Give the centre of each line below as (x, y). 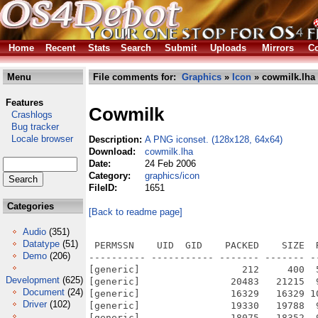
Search (136, 48)
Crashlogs (28, 115)
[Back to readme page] (136, 212)
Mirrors (278, 48)
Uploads (228, 48)
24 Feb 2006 (170, 164)
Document (44, 292)
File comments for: (136, 77)
